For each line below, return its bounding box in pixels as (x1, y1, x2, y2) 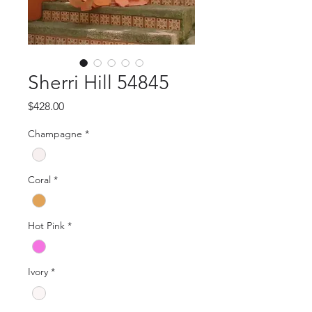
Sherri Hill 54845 (28, 71, 169, 94)
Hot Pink (28, 219, 65, 233)
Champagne (28, 127, 82, 140)
